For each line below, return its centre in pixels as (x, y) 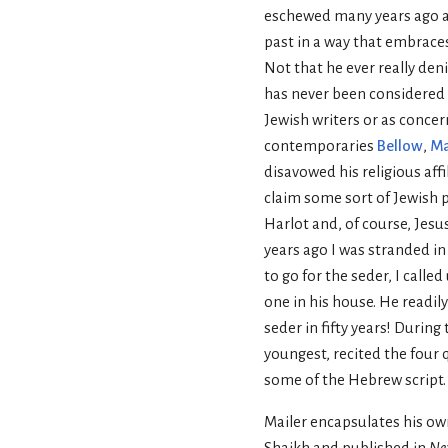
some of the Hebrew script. (355, 379)
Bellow (400, 145)
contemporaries (320, 145)
